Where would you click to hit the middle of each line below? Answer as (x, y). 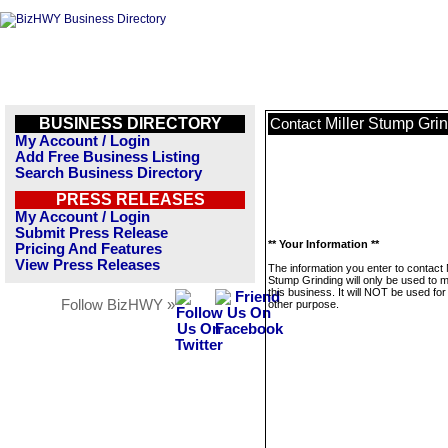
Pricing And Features (88, 249)
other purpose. (303, 304)
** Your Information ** (323, 244)
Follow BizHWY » (118, 305)
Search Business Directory (108, 173)
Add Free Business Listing (107, 157)
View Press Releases (87, 265)
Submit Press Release (91, 233)
